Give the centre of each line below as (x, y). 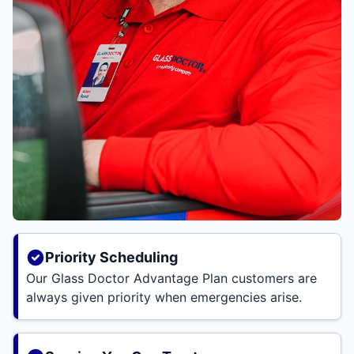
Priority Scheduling (111, 258)
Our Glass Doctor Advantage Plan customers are (171, 279)
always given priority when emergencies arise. (164, 298)
